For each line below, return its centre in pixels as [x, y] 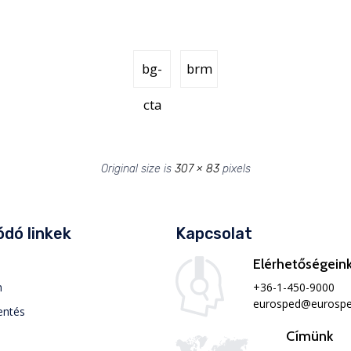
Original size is [138, 169]
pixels [235, 169]
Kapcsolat [214, 234]
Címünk [309, 337]
